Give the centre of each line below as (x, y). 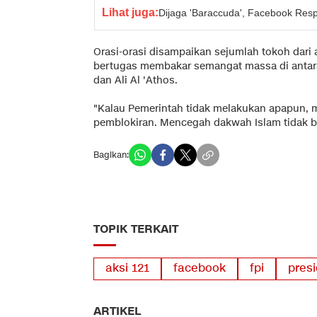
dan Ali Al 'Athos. (136, 80)
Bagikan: (111, 154)
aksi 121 (127, 268)
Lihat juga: (130, 12)
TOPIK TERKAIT (136, 229)
